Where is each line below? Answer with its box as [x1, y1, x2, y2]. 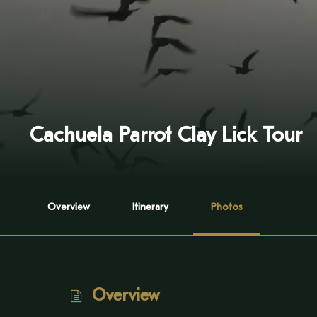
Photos [211, 201, 243, 213]
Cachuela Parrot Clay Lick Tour [30, 123, 302, 147]
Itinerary [132, 201, 168, 213]
